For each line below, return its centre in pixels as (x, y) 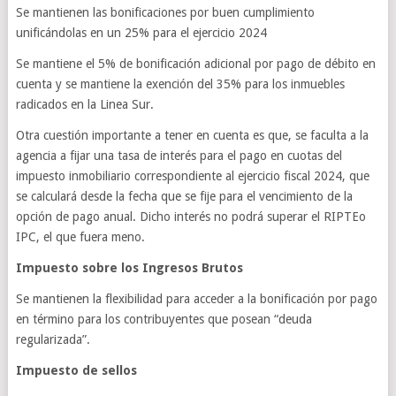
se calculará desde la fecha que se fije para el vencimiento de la (184, 196)
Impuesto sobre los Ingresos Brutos (129, 268)
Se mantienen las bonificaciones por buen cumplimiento (165, 12)
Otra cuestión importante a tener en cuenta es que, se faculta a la (192, 135)
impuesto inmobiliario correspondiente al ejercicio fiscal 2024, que (192, 176)
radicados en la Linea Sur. (84, 104)
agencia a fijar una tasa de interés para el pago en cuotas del (179, 156)
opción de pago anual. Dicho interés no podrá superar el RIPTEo (190, 217)
